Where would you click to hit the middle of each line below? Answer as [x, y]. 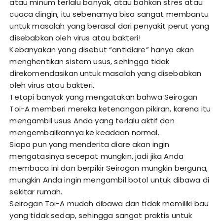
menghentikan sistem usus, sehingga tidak [90, 62]
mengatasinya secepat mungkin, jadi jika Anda [97, 156]
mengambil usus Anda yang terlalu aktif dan [92, 121]
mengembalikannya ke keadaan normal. [84, 133]
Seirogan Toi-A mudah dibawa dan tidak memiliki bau [109, 204]
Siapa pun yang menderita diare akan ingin [90, 145]
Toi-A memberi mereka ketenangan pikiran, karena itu [110, 109]
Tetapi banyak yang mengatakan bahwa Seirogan [104, 97]
